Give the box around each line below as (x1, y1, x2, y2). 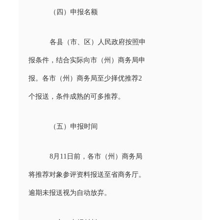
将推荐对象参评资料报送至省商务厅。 (28, 170, 145, 178)
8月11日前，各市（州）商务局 (49, 152, 142, 160)
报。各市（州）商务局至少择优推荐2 (28, 74, 142, 82)
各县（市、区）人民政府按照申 (49, 38, 146, 46)
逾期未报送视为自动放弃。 (28, 189, 111, 196)
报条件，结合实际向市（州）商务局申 (28, 56, 145, 64)
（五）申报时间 (49, 122, 98, 130)
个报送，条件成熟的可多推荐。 (28, 92, 125, 100)
